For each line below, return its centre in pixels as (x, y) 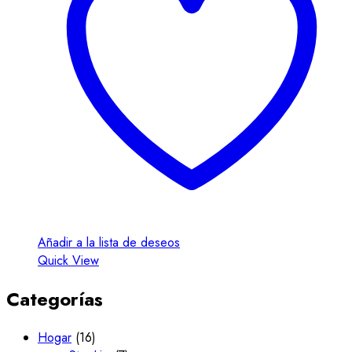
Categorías (55, 299)
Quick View (68, 260)
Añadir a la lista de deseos (109, 242)
